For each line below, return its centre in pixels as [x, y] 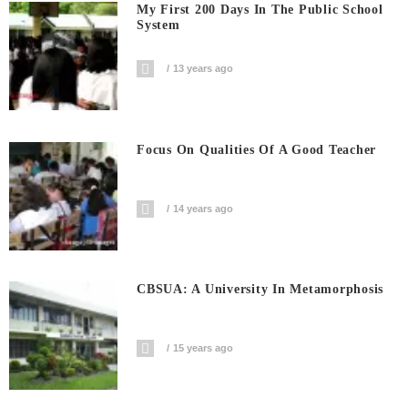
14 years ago [204, 208]
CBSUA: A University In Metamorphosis [260, 290]
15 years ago [204, 348]
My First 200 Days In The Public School [260, 10]
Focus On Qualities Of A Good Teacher [257, 149]
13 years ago [204, 69]
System [158, 25]
